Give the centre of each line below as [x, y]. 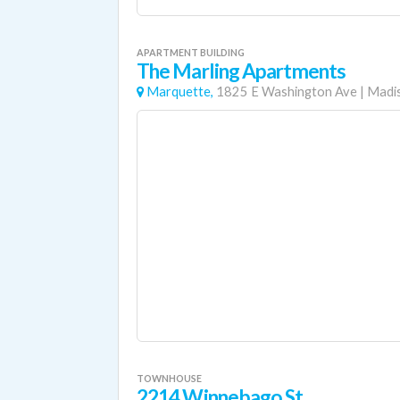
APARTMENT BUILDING [191, 52]
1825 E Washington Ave [287, 92]
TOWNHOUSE [169, 378]
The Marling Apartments [242, 71]
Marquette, [180, 92]
